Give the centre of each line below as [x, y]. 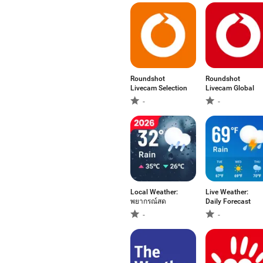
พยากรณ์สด [148, 201]
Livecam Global [230, 88]
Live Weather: [227, 192]
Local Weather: [154, 192]
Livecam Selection [159, 88]
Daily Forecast [228, 201]
